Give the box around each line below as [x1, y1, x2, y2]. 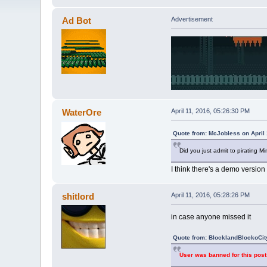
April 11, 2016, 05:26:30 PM [170, 107, 250, 114]
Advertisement [170, 15, 213, 23]
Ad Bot [61, 15, 91, 26]
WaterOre [61, 107, 101, 117]
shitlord [61, 191, 94, 201]
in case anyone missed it [170, 212, 251, 221]
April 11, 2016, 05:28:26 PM [170, 191, 250, 198]
